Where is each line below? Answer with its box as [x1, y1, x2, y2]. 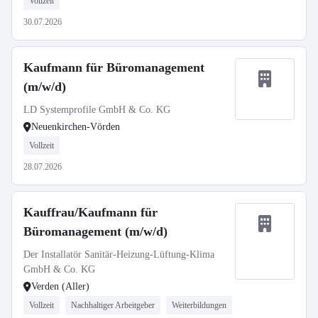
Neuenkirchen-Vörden [31, 121, 120, 132]
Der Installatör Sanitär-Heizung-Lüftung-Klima [23, 249, 214, 260]
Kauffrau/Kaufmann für [23, 205, 158, 219]
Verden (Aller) [31, 281, 89, 292]
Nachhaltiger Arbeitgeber [71, 300, 155, 310]
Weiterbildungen [172, 300, 226, 310]
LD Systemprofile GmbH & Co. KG [23, 104, 170, 115]
